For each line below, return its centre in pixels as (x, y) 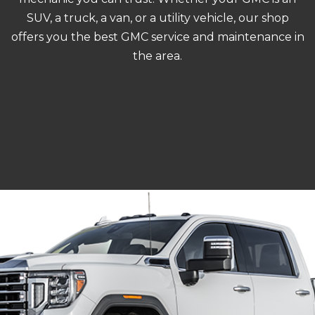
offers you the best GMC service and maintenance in (157, 37)
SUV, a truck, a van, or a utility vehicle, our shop (157, 18)
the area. (157, 56)
